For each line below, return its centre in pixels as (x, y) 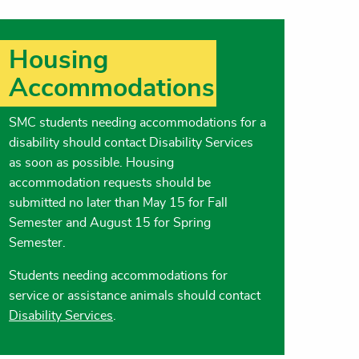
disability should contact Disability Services (131, 142)
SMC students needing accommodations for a (138, 122)
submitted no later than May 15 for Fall (119, 202)
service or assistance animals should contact (135, 295)
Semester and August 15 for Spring (110, 222)
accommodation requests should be (110, 182)
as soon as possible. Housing (92, 162)
